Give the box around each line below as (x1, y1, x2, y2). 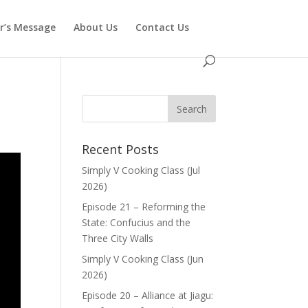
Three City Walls (82, 232, 154, 245)
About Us (74, 21, 118, 34)
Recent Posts (82, 141, 159, 157)
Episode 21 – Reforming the (82, 200, 206, 213)
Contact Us (135, 21, 190, 34)
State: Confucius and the (82, 216, 191, 229)
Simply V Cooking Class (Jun (82, 252, 204, 265)
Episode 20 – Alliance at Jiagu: (82, 289, 214, 302)
